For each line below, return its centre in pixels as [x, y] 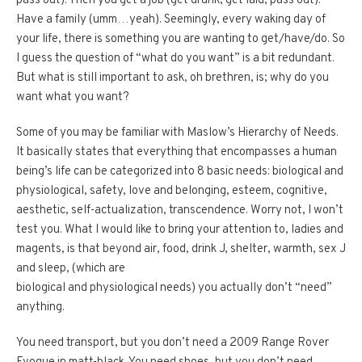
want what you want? [73, 98]
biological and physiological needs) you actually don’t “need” [174, 288]
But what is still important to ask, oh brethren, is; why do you [173, 78]
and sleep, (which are [71, 269]
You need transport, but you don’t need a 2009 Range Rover [173, 343]
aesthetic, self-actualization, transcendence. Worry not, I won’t [180, 211]
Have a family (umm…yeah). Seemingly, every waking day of [171, 20]
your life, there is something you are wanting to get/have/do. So [181, 40]
